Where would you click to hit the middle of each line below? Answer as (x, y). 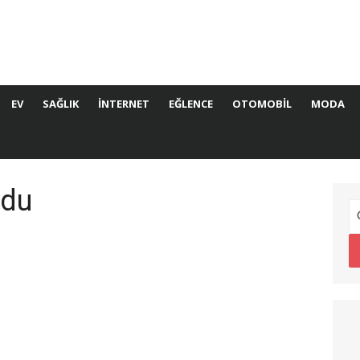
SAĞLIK (61, 104)
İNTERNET (124, 104)
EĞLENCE (191, 104)
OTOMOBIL (262, 104)
